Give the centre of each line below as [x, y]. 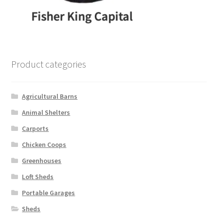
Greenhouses [42, 160]
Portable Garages [49, 192]
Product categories [48, 64]
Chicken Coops [44, 144]
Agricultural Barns [50, 96]
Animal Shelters [46, 112]
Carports [36, 128]
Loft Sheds [38, 176]
